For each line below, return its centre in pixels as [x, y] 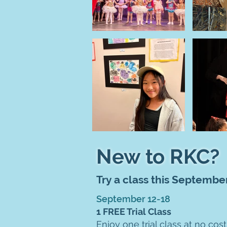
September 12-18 [133, 199]
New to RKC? [158, 156]
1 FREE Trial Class [135, 212]
